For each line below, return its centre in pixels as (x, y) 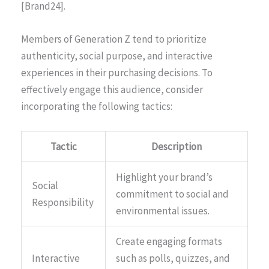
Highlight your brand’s (164, 177)
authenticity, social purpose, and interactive (117, 56)
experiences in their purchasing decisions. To (117, 73)
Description (177, 147)
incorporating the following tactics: (97, 107)
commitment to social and (172, 194)
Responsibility (63, 203)
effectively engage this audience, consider (112, 90)
